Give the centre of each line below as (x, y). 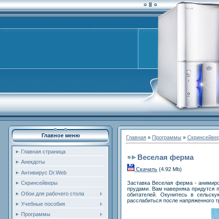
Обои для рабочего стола (53, 193)
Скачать (147, 169)
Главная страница (43, 152)
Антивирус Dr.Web (44, 172)
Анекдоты (33, 162)
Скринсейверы (39, 183)
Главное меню (60, 135)
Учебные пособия (43, 204)
